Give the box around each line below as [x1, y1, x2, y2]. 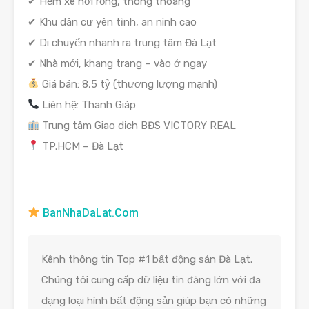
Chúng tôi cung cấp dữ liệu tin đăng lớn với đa [41, 273, 261, 286]
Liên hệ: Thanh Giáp [39, 98, 137, 111]
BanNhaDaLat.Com [40, 206, 139, 219]
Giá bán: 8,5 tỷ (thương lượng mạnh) [39, 77, 218, 90]
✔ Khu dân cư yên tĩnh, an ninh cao [28, 15, 197, 28]
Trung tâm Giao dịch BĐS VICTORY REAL [39, 119, 237, 132]
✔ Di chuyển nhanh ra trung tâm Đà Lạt [28, 36, 217, 49]
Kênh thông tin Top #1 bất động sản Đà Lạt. [41, 252, 252, 266]
